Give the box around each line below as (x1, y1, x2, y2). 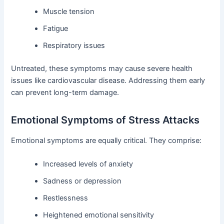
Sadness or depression (43, 176, 122, 186)
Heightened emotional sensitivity (43, 210, 154, 220)
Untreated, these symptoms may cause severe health (11, 63, 193, 73)
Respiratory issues (43, 41, 105, 50)
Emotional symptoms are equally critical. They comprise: (11, 135, 202, 145)
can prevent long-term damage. (11, 87, 119, 97)
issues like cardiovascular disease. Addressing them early (11, 75, 205, 85)
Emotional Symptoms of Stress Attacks (11, 113, 200, 126)
